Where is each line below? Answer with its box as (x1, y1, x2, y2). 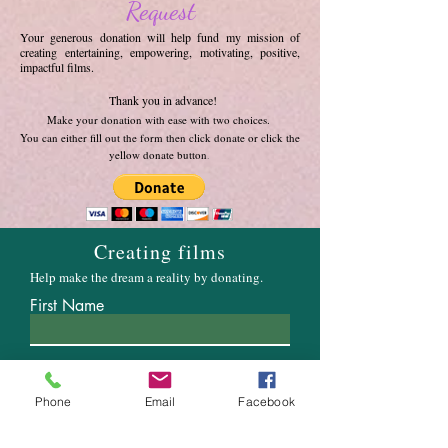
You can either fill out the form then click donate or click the (20, 130, 300, 145)
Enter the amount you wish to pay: (34, 416, 267, 437)
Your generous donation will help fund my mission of (20, 29, 300, 45)
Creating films (94, 238, 226, 265)
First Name (30, 295, 104, 316)
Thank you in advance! (109, 92, 217, 108)
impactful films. (20, 59, 98, 75)
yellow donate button (108, 147, 207, 162)
